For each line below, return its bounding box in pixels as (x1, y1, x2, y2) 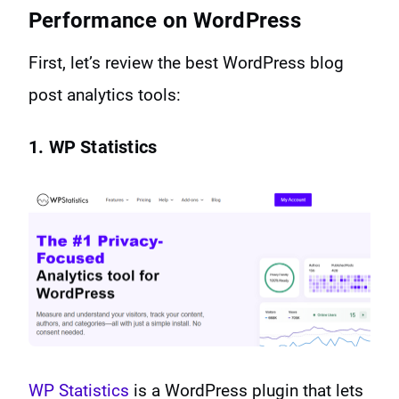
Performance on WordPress (28, 7, 301, 33)
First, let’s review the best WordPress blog (28, 52, 344, 73)
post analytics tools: (28, 84, 181, 105)
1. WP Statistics (28, 135, 158, 158)
